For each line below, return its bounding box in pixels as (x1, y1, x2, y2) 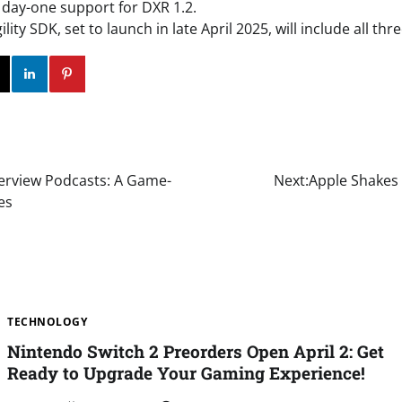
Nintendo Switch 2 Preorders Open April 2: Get (7, 340, 385, 363)
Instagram (22, 65, 90, 83)
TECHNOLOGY (7, 313, 88, 329)
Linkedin (69, 65, 127, 83)
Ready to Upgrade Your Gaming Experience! (7, 362, 366, 385)
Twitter (3, 65, 52, 83)
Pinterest (104, 65, 165, 83)
